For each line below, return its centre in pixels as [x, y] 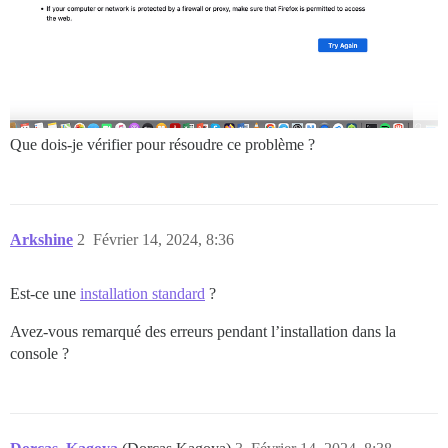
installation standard [142, 293]
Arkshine [41, 239]
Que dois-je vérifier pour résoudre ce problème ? [162, 144]
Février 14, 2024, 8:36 [163, 239]
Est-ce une [45, 293]
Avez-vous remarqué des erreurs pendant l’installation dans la [203, 331]
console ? [39, 353]
